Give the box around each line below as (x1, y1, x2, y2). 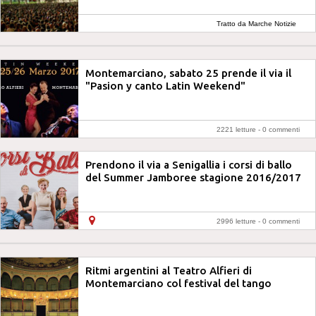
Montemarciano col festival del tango (85, 277, 272, 289)
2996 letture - (217, 217, 262, 225)
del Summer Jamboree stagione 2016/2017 (85, 171, 301, 183)
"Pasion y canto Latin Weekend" (85, 80, 245, 92)
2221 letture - (217, 126, 262, 133)
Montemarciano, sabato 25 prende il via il (85, 67, 291, 79)
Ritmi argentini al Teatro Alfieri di (85, 265, 252, 276)
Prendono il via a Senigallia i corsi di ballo (85, 159, 292, 171)
